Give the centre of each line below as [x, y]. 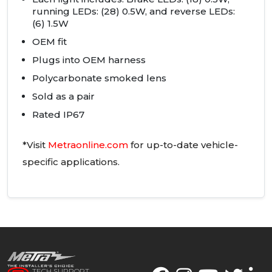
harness [126, 60]
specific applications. [71, 162]
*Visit [35, 145]
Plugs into [57, 60]
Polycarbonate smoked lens [99, 78]
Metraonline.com [88, 145]
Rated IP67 [58, 115]
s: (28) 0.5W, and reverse [150, 12]
